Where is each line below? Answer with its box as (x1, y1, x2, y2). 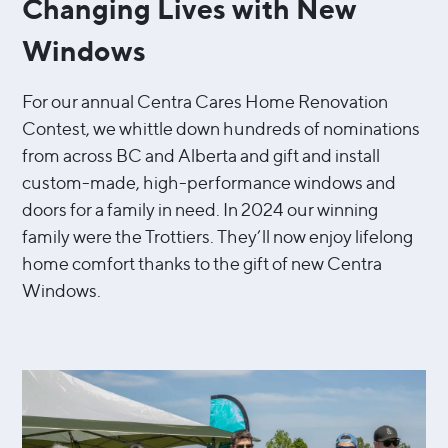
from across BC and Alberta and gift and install (22, 144, 381, 166)
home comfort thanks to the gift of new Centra (22, 252, 383, 274)
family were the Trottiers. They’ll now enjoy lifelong (22, 225, 414, 247)
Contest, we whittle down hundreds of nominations (22, 117, 421, 139)
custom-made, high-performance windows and (22, 171, 397, 193)
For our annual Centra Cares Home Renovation (22, 90, 389, 112)
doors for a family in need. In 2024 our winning (22, 198, 379, 220)
